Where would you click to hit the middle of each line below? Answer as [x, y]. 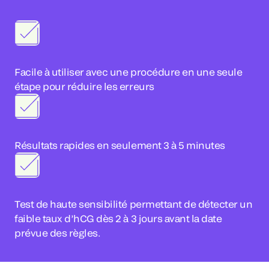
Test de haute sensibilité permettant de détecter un [134, 204]
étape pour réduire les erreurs [84, 86]
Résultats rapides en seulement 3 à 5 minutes [120, 145]
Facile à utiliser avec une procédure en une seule [128, 72]
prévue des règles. [58, 233]
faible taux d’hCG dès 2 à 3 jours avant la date [118, 218]
